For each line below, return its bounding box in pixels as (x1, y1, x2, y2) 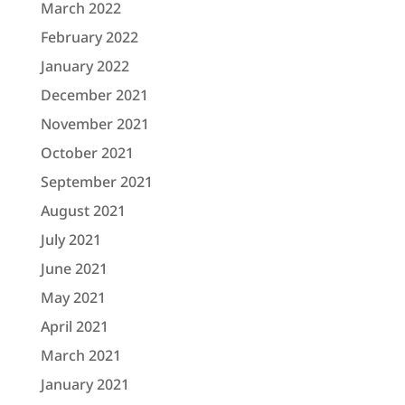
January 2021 (40, 373, 129, 394)
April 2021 (40, 316, 108, 336)
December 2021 (40, 84, 148, 105)
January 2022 (40, 55, 129, 76)
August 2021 (40, 200, 126, 221)
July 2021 (40, 229, 101, 250)
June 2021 (40, 258, 108, 278)
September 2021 (40, 171, 153, 192)
